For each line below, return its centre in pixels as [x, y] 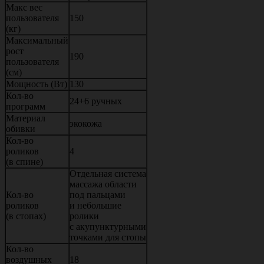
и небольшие [95, 205]
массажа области [103, 184]
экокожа [86, 123]
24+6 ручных [96, 101]
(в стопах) [26, 216]
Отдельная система [108, 173]
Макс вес [24, 7]
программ [26, 106]
